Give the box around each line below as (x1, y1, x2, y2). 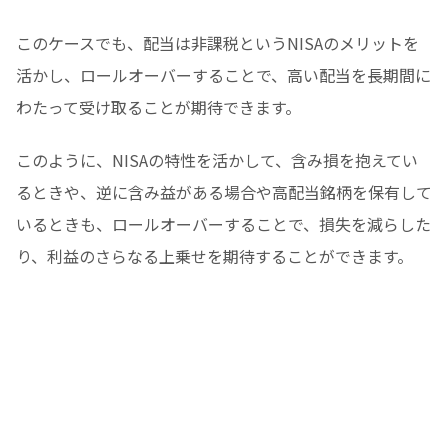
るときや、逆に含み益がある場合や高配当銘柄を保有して (16, 180, 432, 205)
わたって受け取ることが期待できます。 (16, 95, 301, 120)
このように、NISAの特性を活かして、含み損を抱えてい (16, 148, 418, 173)
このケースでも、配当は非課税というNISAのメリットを (16, 31, 419, 56)
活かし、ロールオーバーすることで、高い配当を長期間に (16, 63, 431, 88)
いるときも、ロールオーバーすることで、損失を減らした (16, 212, 431, 237)
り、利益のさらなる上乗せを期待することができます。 (16, 244, 413, 269)
